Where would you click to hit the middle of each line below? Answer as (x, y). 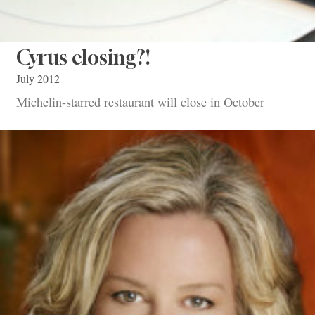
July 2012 (38, 78)
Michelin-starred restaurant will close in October (140, 102)
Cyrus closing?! (83, 57)
